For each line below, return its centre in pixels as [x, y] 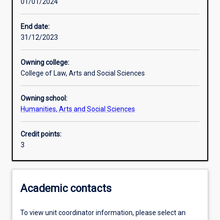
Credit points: [41, 134]
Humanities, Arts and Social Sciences [78, 109]
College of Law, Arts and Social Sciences [83, 73]
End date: [35, 27]
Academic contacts [66, 188]
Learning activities [52, 11]
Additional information [58, 114]
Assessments [45, 80]
